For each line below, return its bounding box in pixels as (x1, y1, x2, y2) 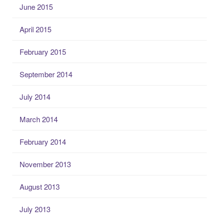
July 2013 (20, 203, 50, 214)
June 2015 (20, 1, 53, 12)
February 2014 (20, 136, 66, 147)
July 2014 (20, 91, 50, 102)
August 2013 (20, 181, 60, 192)
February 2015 (20, 46, 66, 57)
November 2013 (20, 158, 71, 169)
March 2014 (20, 113, 58, 124)
